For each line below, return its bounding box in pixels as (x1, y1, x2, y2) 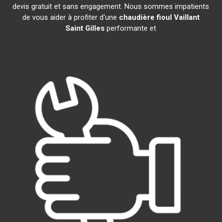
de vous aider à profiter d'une (22, 13, 119, 22)
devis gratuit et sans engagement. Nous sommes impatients (12, 2, 210, 11)
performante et (105, 24, 157, 33)
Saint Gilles (65, 24, 105, 33)
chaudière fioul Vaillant (118, 13, 200, 22)
